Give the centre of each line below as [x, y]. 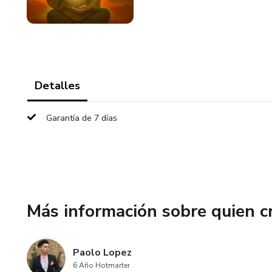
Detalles [57, 86]
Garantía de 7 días [82, 118]
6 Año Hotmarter [101, 265]
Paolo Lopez [102, 253]
